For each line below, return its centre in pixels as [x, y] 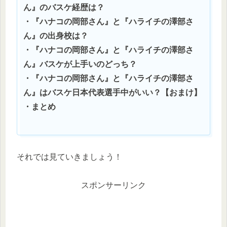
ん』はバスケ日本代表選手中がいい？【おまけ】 [112, 93]
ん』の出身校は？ [56, 36]
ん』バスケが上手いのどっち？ [80, 64]
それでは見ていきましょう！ [69, 157]
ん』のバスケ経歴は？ [64, 8]
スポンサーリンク [113, 185]
